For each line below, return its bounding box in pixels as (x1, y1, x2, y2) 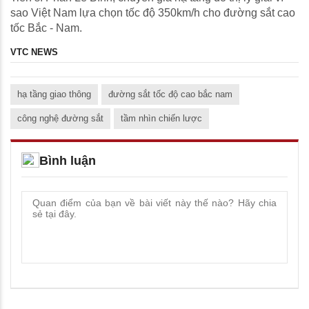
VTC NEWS (10, 47, 58, 58)
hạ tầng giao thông (17, 89, 91, 100)
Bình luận (39, 154, 96, 168)
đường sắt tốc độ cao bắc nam (108, 89, 232, 100)
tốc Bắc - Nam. (10, 22, 82, 34)
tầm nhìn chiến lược (121, 113, 202, 124)
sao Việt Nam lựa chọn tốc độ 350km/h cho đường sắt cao (10, 7, 295, 19)
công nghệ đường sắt (17, 113, 103, 124)
